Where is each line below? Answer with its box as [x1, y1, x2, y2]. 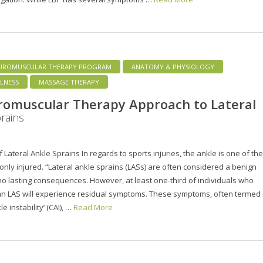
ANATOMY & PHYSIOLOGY [131, 62, 214, 71]
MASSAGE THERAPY [39, 77, 99, 86]
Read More [73, 201, 113, 213]
